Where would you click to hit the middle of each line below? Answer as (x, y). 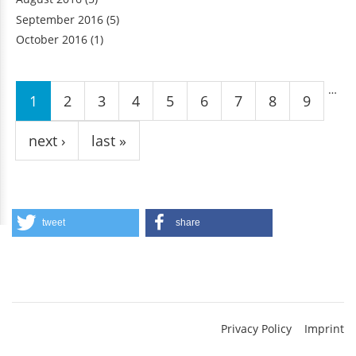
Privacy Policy (256, 328)
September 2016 (60, 19)
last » (109, 140)
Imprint (324, 328)
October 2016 (52, 40)
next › (47, 140)
